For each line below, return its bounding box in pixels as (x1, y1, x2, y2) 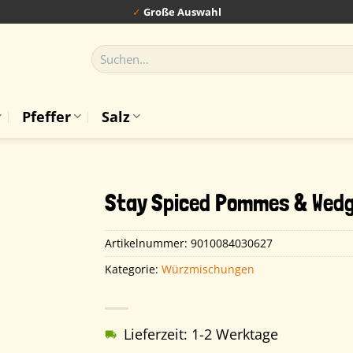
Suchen (90, 44, 129, 59)
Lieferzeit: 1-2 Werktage (124, 325, 279, 344)
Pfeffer (21, 106, 71, 126)
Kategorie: (105, 261, 162, 277)
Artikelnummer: (105, 235, 191, 251)
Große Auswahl (143, 4, 221, 19)
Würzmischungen (162, 261, 255, 277)
